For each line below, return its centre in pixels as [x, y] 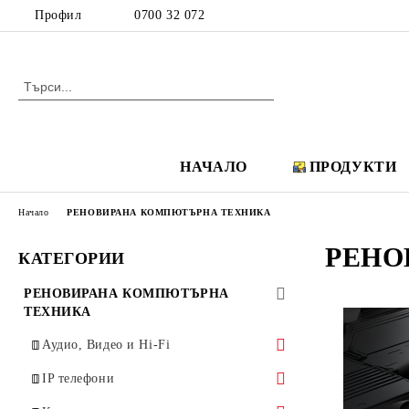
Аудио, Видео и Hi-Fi [106, 345]
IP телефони [79, 378]
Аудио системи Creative [131, 378]
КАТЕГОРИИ [72, 258]
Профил [58, 15]
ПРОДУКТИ [353, 167]
